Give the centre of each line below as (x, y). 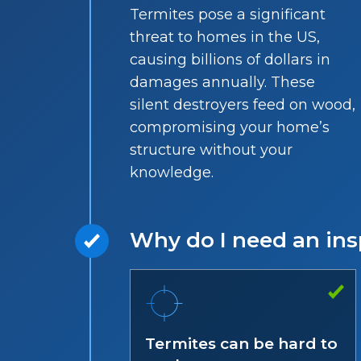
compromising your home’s (230, 127)
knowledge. (172, 172)
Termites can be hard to (242, 344)
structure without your (212, 150)
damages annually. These (223, 82)
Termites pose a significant (228, 15)
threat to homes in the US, (225, 37)
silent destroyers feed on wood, (243, 105)
